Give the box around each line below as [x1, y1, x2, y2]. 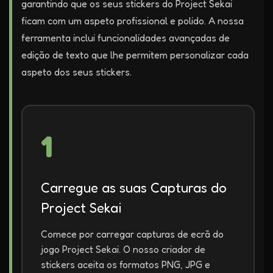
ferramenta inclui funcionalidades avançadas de [21, 32, 230, 44]
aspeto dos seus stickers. [21, 66, 132, 78]
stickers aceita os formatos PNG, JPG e [41, 258, 210, 271]
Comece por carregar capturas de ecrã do [41, 228, 224, 240]
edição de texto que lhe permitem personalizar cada [21, 49, 249, 61]
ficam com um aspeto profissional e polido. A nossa [21, 15, 244, 27]
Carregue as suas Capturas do [41, 179, 227, 196]
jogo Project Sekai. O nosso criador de [41, 243, 205, 255]
